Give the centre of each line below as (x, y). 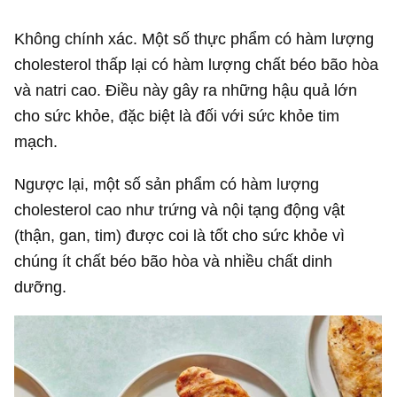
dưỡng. (41, 286)
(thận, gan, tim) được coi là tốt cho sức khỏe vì (180, 235)
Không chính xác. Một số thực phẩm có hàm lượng (195, 39)
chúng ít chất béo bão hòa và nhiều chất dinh (174, 261)
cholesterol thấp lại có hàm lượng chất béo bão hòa (197, 65)
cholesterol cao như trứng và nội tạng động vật (180, 209)
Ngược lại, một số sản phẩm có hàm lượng (167, 183)
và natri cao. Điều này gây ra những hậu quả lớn (186, 90)
